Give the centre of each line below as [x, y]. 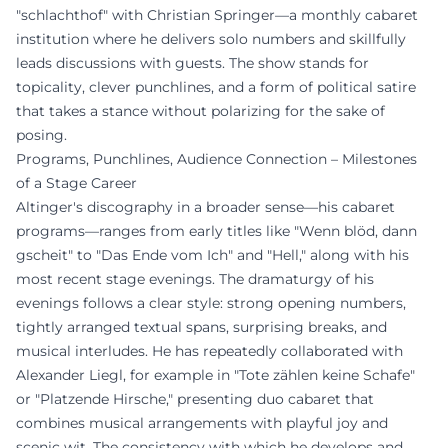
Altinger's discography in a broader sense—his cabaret [205, 206]
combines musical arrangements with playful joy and [202, 422]
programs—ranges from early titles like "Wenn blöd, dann [216, 230]
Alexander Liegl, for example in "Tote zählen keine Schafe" [215, 374]
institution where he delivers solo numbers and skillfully [211, 38]
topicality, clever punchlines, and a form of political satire [216, 86]
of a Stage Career [76, 182]
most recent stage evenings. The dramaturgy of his [195, 278]
